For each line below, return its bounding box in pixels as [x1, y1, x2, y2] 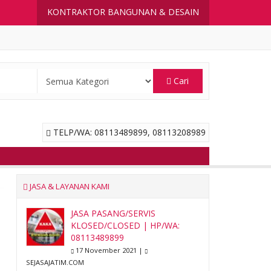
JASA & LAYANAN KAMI [27, 181, 109, 192]
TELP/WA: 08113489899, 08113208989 [51, 126, 206, 138]
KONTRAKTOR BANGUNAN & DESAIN [47, 6, 199, 18]
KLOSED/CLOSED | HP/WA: [70, 220, 180, 231]
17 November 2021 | [73, 246, 145, 255]
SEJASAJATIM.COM [25, 258, 84, 267]
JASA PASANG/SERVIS [70, 207, 155, 219]
